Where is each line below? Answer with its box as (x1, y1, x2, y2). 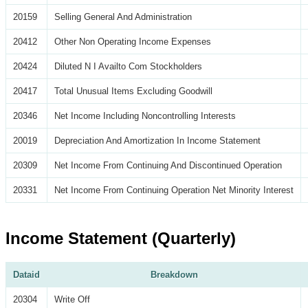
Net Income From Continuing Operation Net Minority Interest (54, 184, 294, 195)
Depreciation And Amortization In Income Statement (54, 135, 261, 146)
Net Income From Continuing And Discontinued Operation (54, 159, 282, 170)
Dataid (13, 269, 40, 280)
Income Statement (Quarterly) (5, 228, 236, 247)
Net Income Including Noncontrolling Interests (54, 110, 236, 121)
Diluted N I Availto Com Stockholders (54, 60, 202, 71)
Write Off (54, 294, 90, 305)
